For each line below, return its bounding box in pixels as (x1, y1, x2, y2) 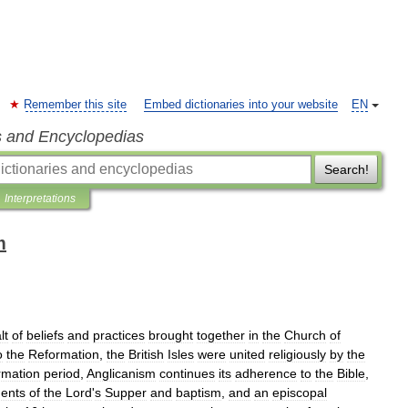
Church (284, 328, 326, 342)
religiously (269, 347, 326, 362)
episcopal (272, 385, 327, 400)
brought (148, 328, 193, 342)
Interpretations (5, 192, 76, 205)
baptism (176, 385, 221, 400)
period (44, 366, 80, 381)
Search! (323, 162, 369, 177)
